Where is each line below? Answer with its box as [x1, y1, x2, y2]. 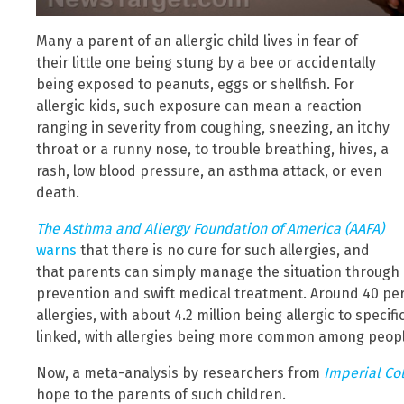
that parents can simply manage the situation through [36, 263, 399, 281]
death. [36, 184, 79, 202]
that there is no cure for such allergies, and [77, 242, 370, 260]
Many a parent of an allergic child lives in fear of [36, 32, 358, 50]
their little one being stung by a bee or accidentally [36, 54, 376, 72]
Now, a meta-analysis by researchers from [36, 364, 324, 382]
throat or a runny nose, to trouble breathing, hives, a [36, 141, 389, 159]
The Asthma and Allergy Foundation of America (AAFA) [36, 220, 384, 238]
